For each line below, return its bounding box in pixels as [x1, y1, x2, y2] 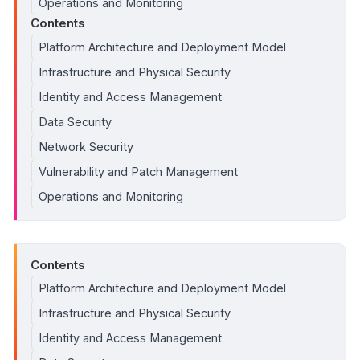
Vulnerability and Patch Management [39, 164, 238, 178]
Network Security [39, 139, 133, 153]
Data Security [39, 114, 112, 129]
